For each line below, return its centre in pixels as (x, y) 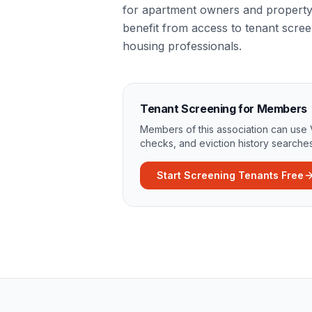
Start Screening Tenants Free (230, 175)
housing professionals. (182, 46)
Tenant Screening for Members (224, 109)
